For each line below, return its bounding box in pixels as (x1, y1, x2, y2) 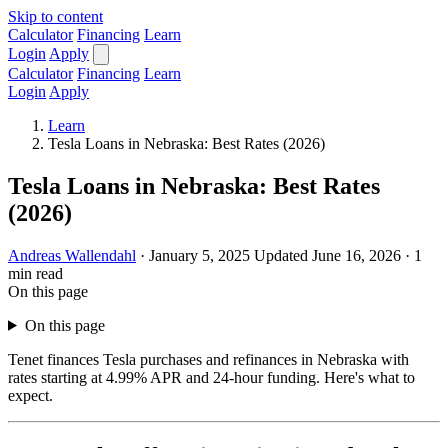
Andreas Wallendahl (8, 246, 136, 264)
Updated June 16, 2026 (254, 246, 401, 264)
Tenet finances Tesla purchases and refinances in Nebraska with (8, 350, 409, 368)
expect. (8, 386, 53, 404)
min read (8, 264, 63, 282)
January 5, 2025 (149, 246, 250, 264)
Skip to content (8, 8, 103, 25)
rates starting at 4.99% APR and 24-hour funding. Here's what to (8, 368, 415, 386)
